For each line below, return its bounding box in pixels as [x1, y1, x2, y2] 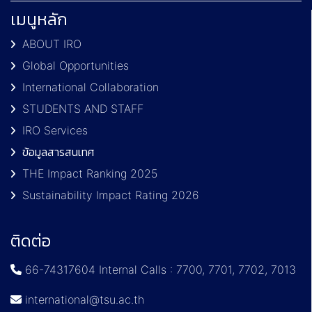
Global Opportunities [22, 58, 129, 72]
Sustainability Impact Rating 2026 [22, 188, 199, 202]
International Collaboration [22, 80, 159, 94]
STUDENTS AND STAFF [22, 102, 143, 116]
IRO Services [22, 123, 88, 137]
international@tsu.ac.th [22, 292, 144, 306]
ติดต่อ [10, 231, 51, 251]
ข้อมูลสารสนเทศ [22, 145, 94, 159]
